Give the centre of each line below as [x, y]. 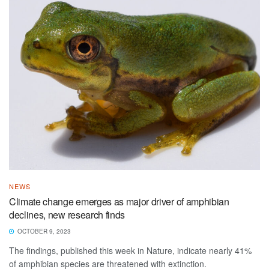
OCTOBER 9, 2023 [43, 231]
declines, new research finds [67, 214]
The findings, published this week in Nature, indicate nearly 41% [130, 250]
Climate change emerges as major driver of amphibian [119, 201]
